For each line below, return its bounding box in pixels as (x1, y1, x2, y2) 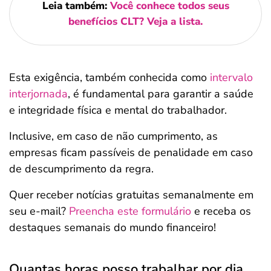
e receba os (191, 204, 251, 218)
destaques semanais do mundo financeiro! (9, 220, 216, 235)
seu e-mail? (9, 204, 69, 218)
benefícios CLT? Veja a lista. (68, 15, 203, 28)
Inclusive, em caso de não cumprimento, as (9, 129, 218, 143)
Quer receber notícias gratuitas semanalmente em (9, 188, 253, 202)
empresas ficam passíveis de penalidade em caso (9, 145, 253, 160)
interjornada (9, 87, 68, 101)
